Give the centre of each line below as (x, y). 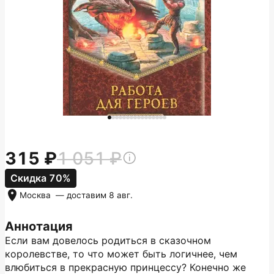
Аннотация (39, 226)
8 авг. (121, 195)
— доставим (81, 195)
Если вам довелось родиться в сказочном (108, 240)
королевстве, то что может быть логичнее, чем (121, 254)
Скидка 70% (41, 178)
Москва (36, 195)
